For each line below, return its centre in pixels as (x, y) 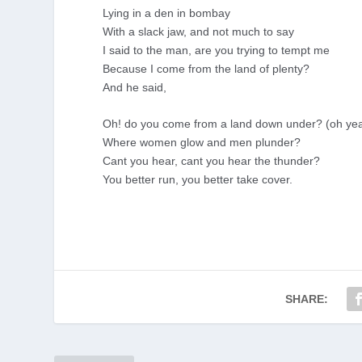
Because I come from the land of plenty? (206, 68)
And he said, (135, 87)
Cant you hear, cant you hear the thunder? (212, 160)
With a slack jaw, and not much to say (199, 31)
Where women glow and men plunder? (202, 142)
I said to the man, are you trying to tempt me (217, 50)
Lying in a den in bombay (167, 13)
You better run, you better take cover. (198, 179)
